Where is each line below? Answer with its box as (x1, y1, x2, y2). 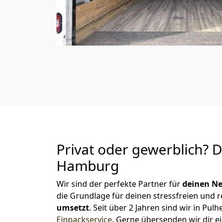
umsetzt (56, 202, 89, 213)
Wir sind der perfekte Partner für (56, 178, 182, 189)
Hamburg (56, 156, 119, 175)
